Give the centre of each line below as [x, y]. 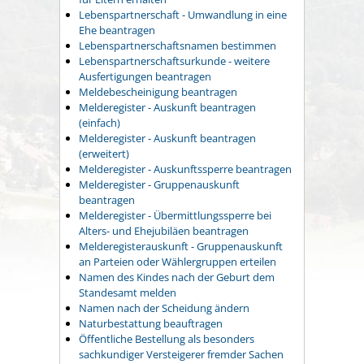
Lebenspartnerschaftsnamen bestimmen [178, 46]
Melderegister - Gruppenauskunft [159, 185]
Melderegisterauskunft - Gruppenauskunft [181, 247]
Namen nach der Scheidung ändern [164, 308]
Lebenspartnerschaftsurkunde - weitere [174, 61]
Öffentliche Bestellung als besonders [167, 339]
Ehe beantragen [117, 30]
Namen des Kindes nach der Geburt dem [177, 277]
